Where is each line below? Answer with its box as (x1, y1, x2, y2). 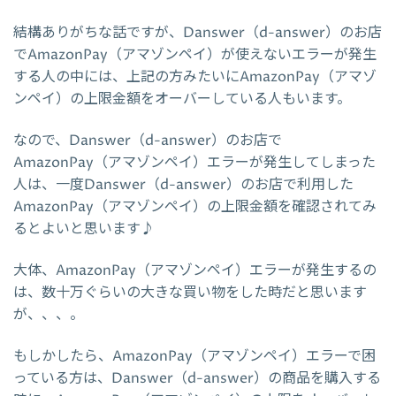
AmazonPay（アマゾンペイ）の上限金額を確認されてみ (13, 196, 377, 217)
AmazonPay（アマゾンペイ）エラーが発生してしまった (13, 152, 376, 172)
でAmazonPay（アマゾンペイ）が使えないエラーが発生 (13, 44, 377, 65)
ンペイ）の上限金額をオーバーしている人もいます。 (13, 88, 351, 109)
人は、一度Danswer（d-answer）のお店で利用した (13, 174, 354, 194)
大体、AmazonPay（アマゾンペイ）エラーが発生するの (13, 260, 377, 280)
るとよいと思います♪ (13, 218, 155, 239)
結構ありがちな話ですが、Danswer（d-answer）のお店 (13, 22, 382, 42)
